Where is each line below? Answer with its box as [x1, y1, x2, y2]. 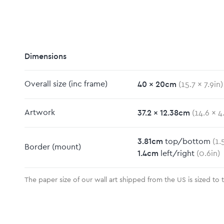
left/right [160, 149, 196, 157]
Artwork [24, 108, 55, 116]
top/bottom [164, 137, 212, 145]
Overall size [24, 80, 66, 88]
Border [24, 143, 50, 151]
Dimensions [24, 51, 66, 61]
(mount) [49, 143, 81, 151]
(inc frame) [66, 80, 107, 88]
